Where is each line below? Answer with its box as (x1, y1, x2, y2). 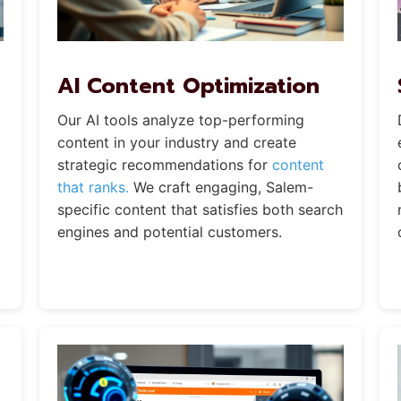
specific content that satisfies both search (56, 200, 343, 219)
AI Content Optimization (56, 70, 320, 103)
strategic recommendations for (56, 156, 272, 175)
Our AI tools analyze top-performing (56, 111, 304, 130)
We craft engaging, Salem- (128, 178, 313, 197)
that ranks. (56, 178, 129, 197)
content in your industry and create (56, 133, 296, 152)
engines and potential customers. (56, 223, 282, 242)
